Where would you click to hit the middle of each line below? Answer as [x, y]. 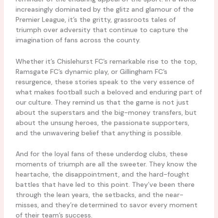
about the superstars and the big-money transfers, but [106, 112]
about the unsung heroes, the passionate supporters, [102, 122]
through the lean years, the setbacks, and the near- [99, 195]
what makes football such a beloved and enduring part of [109, 92]
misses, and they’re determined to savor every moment [106, 205]
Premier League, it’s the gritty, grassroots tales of [95, 20]
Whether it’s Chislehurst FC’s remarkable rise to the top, [106, 61]
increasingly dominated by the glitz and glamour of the [104, 9]
